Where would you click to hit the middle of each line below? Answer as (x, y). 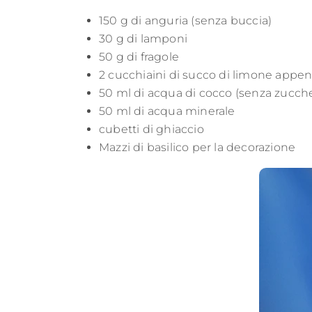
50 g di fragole (139, 57)
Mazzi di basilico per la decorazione (197, 148)
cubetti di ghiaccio (151, 130)
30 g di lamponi (143, 39)
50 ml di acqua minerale (167, 111)
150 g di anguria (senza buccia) (186, 21)
